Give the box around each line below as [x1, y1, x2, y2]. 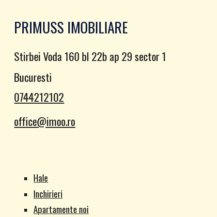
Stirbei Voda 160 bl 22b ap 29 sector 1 [14, 47, 167, 64]
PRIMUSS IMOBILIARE [14, 16, 128, 37]
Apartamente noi [33, 202, 89, 216]
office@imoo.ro [14, 112, 76, 129]
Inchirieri [33, 186, 63, 200]
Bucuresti [14, 68, 52, 85]
